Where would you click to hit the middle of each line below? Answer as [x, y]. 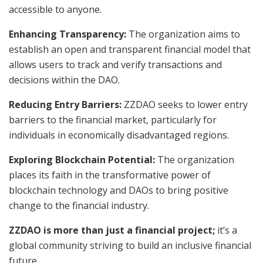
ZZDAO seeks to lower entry [185, 104]
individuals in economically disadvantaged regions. [119, 135]
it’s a [226, 230]
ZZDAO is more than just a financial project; [112, 230]
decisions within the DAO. [64, 80]
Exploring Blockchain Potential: [82, 159]
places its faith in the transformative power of [110, 175]
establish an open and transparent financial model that [130, 49]
